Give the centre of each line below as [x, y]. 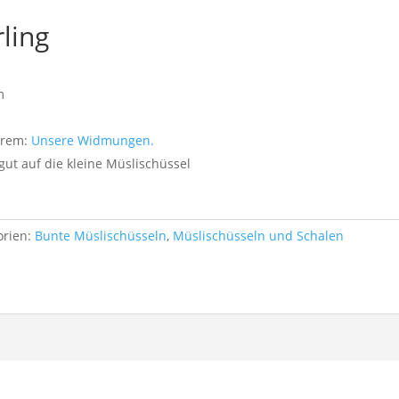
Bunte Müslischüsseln [101, 235]
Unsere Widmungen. [93, 140]
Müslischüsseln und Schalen [259, 235]
